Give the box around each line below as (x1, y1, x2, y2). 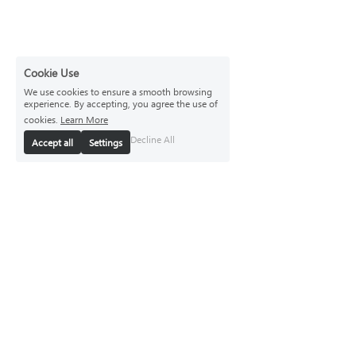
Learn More (60, 113, 108, 126)
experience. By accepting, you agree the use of (24, 97, 218, 110)
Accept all (32, 136, 73, 149)
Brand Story (181, 292, 247, 308)
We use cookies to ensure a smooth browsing (24, 85, 212, 98)
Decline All (130, 133, 175, 145)
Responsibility (181, 311, 264, 328)
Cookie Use (24, 65, 79, 80)
